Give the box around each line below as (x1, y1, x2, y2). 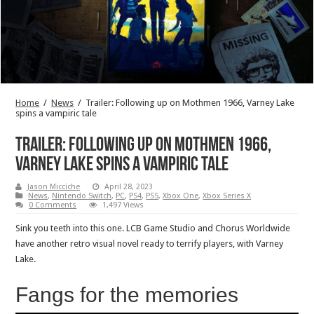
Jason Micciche (27, 182, 81, 191)
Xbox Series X (203, 191, 252, 200)
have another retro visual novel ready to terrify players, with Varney (15, 238, 284, 249)
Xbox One (163, 191, 199, 200)
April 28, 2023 (104, 182, 153, 191)
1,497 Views (102, 200, 144, 210)
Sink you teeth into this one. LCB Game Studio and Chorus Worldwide (15, 222, 291, 233)
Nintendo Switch (52, 191, 112, 200)
